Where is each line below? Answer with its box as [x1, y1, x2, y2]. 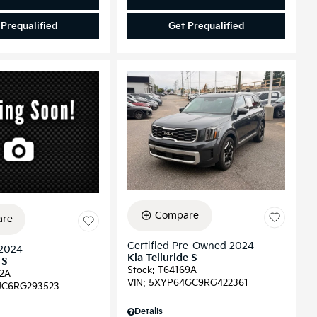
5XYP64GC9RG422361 [148, 277, 248, 289]
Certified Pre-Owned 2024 [127, 239, 254, 252]
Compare [155, 209, 199, 221]
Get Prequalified [168, 21, 244, 33]
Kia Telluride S [127, 251, 197, 264]
